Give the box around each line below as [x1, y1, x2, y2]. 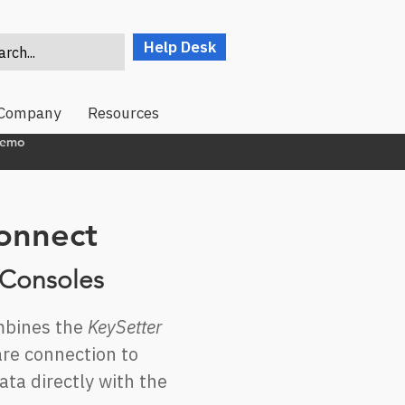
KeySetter [88, 315, 162, 339]
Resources [87, 103, 159, 123]
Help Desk [143, 37, 216, 57]
